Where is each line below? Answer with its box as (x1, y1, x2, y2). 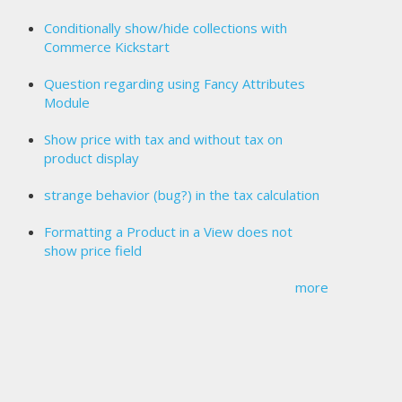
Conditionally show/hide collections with (43, 18, 287, 37)
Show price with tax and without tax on (43, 129, 283, 148)
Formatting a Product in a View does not (43, 222, 293, 240)
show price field (43, 240, 142, 259)
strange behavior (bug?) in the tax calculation (43, 185, 319, 204)
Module (43, 92, 90, 111)
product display (43, 148, 139, 167)
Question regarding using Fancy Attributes (43, 74, 305, 92)
